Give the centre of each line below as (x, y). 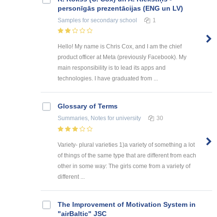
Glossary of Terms (88, 106)
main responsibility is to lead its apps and (112, 68)
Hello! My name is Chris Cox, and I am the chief (120, 47)
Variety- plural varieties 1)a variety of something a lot (126, 145)
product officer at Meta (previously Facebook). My (122, 57)
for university (124, 118)
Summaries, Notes (82, 118)
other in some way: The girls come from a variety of (124, 166)
